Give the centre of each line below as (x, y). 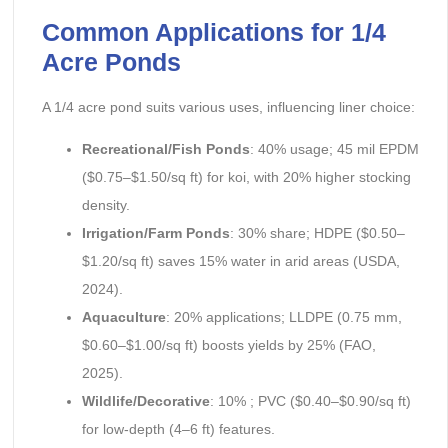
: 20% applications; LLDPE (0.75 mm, (283, 317)
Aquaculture (123, 317)
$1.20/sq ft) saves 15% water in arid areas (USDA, (240, 261)
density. (105, 205)
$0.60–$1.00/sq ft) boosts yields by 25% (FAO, (228, 345)
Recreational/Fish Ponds (165, 149)
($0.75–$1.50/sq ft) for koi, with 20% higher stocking (246, 177)
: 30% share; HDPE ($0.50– (317, 233)
